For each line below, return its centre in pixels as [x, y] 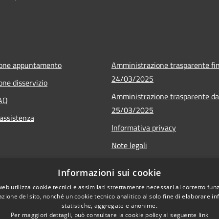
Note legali [129, 145]
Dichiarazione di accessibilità [159, 163]
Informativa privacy [144, 127]
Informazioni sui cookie [109, 173]
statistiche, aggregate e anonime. [109, 206]
